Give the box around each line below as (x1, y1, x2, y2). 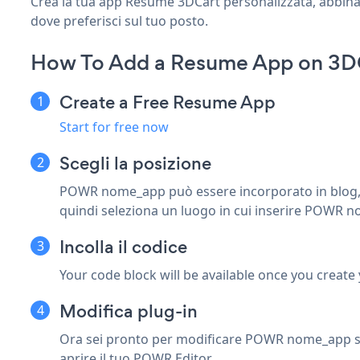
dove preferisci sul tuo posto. (31, 11, 208, 30)
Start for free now (59, 117, 169, 136)
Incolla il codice (59, 234, 187, 260)
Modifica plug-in (59, 298, 198, 324)
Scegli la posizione (59, 150, 211, 176)
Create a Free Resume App (59, 89, 276, 115)
